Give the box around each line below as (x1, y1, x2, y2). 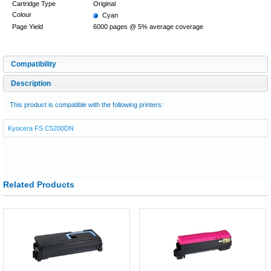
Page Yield (12, 23, 43, 30)
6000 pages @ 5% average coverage (93, 23, 203, 30)
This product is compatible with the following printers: (10, 101, 163, 108)
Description (11, 79, 51, 88)
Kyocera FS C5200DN (8, 125, 74, 132)
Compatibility (11, 60, 56, 68)
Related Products (3, 180, 74, 189)
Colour (12, 11, 31, 18)
